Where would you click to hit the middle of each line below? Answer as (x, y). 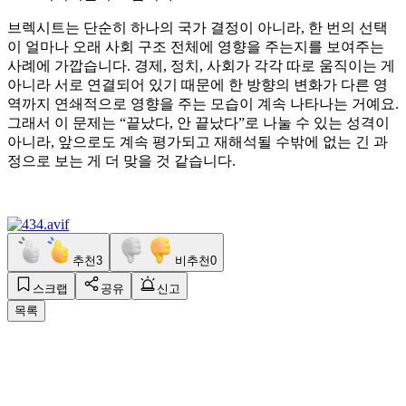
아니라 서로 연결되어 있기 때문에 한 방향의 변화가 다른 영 (198, 84)
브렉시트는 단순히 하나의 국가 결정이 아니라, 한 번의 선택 (198, 27)
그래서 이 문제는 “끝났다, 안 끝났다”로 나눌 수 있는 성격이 (198, 122)
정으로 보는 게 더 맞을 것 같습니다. (121, 160)
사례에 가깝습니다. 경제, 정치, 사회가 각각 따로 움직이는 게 (201, 65)
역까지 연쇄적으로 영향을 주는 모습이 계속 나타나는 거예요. (203, 103)
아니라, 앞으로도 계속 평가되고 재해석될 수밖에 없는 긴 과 (198, 141)
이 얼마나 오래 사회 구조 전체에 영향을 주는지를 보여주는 (196, 46)
